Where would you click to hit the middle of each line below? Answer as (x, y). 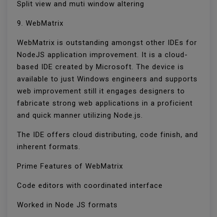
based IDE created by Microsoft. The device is (101, 67)
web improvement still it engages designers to (101, 91)
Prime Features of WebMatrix (71, 166)
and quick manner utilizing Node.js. (81, 116)
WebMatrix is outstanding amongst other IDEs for (107, 43)
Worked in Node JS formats (69, 205)
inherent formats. (50, 147)
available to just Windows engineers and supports (107, 79)
